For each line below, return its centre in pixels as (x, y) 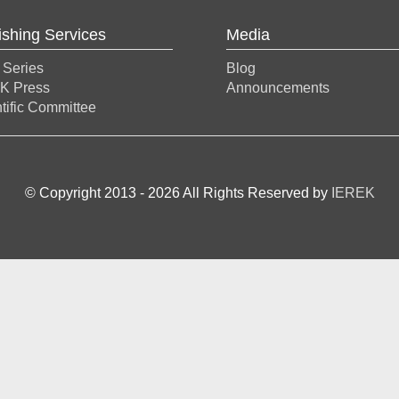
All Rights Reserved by (256, 193)
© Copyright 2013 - (86, 193)
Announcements (278, 88)
